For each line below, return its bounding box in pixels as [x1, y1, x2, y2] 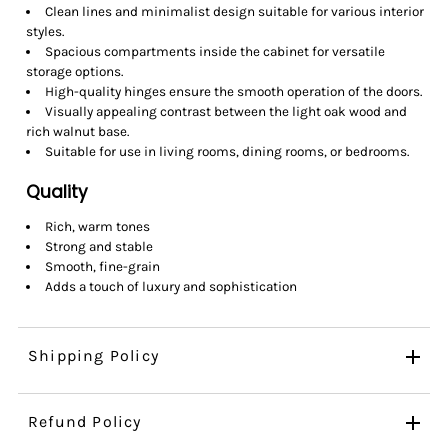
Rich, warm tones [44, 218, 150, 234]
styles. [25, 23, 64, 39]
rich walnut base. [25, 123, 129, 139]
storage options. [25, 63, 123, 79]
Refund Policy [27, 411, 142, 431]
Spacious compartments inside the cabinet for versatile [44, 43, 385, 59]
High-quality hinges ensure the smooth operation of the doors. [44, 83, 422, 99]
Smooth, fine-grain [44, 258, 160, 274]
